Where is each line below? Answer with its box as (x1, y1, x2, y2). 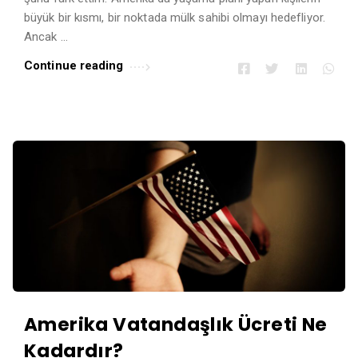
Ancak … (24, 30, 68, 45)
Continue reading (24, 58, 124, 74)
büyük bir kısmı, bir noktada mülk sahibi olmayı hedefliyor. (24, 10, 325, 26)
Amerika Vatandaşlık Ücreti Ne (24, 312, 328, 338)
